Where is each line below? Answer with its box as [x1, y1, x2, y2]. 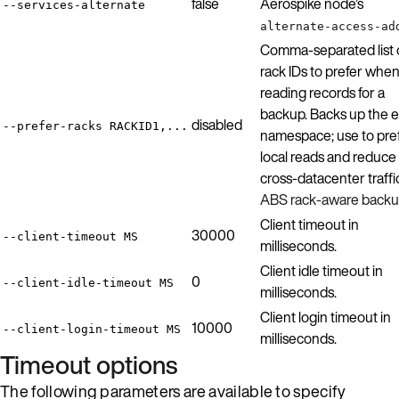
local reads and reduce [260, 145, 396, 167]
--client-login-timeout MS [3, 322, 181, 336]
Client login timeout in [260, 305, 391, 328]
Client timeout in [260, 213, 359, 235]
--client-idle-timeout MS [3, 275, 174, 289]
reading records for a [260, 81, 385, 103]
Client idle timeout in [260, 259, 383, 281]
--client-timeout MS [3, 229, 138, 243]
